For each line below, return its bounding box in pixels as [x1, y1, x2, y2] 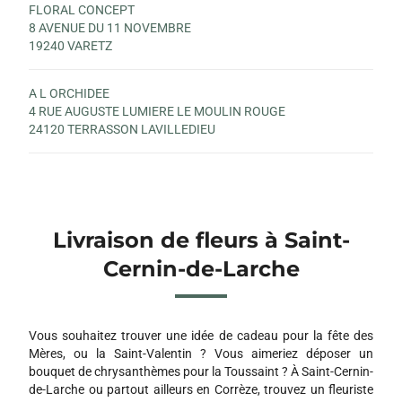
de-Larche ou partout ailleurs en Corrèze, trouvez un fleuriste [29, 381, 373, 397]
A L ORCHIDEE [29, 85, 109, 100]
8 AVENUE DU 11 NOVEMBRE [29, 20, 191, 35]
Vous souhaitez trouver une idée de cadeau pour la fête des [29, 328, 373, 343]
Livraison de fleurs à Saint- [52, 226, 350, 253]
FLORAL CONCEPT [29, 2, 135, 17]
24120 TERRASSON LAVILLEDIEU [29, 121, 215, 136]
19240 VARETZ [29, 38, 112, 53]
